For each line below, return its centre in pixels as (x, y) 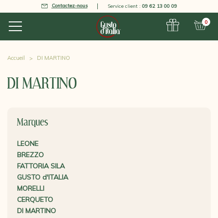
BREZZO (30, 155)
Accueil (16, 58)
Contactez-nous (69, 6)
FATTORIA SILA (41, 166)
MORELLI (31, 188)
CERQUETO (35, 200)
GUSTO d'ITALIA (43, 177)
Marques (33, 123)
